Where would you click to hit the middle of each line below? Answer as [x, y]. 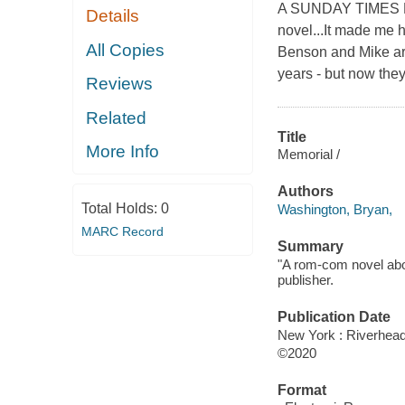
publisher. [305, 279]
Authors [305, 192]
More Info [123, 152]
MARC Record [122, 231]
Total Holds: [121, 208]
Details [113, 16]
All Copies [126, 50]
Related [117, 118]
